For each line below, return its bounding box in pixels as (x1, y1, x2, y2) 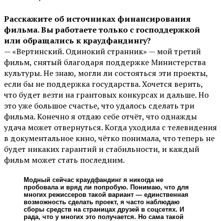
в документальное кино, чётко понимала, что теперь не (4, 132, 215, 144)
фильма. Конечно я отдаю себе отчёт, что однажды (4, 110, 197, 122)
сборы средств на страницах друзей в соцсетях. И (24, 206, 184, 214)
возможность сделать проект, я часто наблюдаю (24, 198, 180, 206)
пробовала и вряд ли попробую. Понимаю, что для (24, 184, 189, 191)
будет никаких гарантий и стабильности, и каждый (4, 143, 199, 154)
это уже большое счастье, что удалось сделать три (4, 100, 194, 111)
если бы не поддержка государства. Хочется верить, (4, 78, 203, 89)
